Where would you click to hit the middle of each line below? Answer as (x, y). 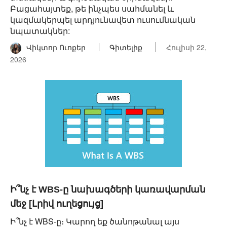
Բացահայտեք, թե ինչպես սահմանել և (92, 8)
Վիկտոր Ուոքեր (56, 47)
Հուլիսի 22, (186, 47)
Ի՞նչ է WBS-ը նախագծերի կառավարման (108, 190)
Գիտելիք (126, 47)
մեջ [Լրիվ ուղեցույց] (57, 204)
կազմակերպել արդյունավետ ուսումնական (103, 20)
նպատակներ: (40, 31)
